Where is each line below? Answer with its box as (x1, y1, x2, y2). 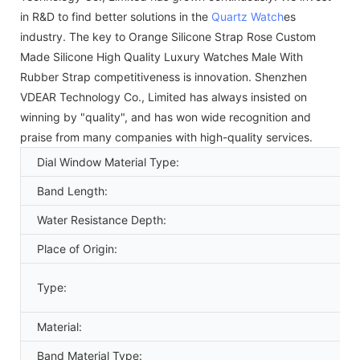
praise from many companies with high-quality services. (20, 129, 313, 144)
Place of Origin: (37, 241, 117, 256)
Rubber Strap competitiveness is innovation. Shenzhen (20, 69, 307, 84)
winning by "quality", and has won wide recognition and (20, 109, 311, 124)
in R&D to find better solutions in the (20, 9, 211, 23)
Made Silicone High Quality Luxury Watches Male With (20, 49, 303, 63)
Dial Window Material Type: (37, 154, 179, 169)
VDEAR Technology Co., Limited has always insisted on (20, 89, 307, 104)
